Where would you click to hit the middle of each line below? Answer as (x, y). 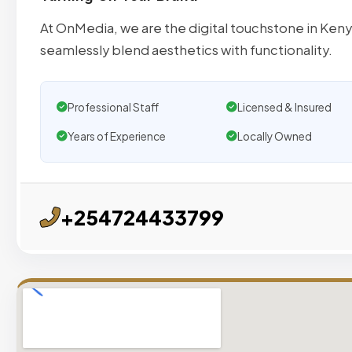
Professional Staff (113, 108)
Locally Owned (274, 137)
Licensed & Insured (284, 108)
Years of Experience (117, 137)
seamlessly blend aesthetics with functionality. (186, 50)
